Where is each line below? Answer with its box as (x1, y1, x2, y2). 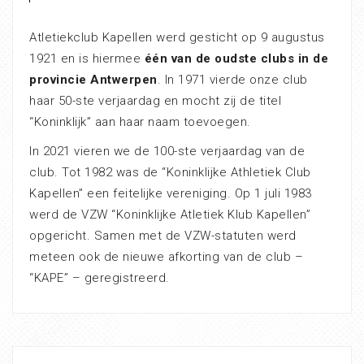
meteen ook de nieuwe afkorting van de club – (29, 249, 303, 264)
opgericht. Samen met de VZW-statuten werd (29, 227, 297, 243)
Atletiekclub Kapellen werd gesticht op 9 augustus (29, 29, 325, 45)
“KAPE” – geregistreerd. (29, 270, 170, 285)
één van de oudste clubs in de (144, 50, 328, 66)
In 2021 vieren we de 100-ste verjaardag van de (29, 143, 305, 158)
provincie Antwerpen (29, 71, 158, 87)
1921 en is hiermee (29, 50, 145, 66)
